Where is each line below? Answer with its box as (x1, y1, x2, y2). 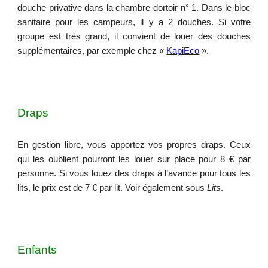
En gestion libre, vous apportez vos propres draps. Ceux (17, 140, 251, 150)
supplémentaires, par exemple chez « (17, 46, 167, 56)
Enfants (17, 243, 57, 256)
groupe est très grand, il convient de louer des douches (17, 32, 251, 41)
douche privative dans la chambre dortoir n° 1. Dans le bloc (17, 3, 251, 13)
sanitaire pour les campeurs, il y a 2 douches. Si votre (17, 17, 251, 27)
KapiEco (166, 46, 200, 56)
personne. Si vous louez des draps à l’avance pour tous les (17, 169, 251, 178)
